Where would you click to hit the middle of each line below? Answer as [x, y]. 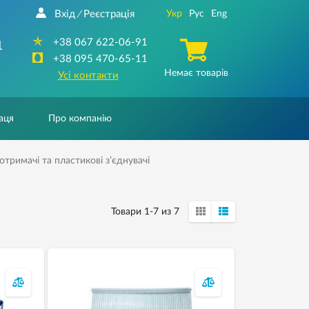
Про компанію [80, 119]
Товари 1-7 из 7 [145, 212]
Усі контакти [88, 76]
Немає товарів [196, 73]
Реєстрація [109, 14]
